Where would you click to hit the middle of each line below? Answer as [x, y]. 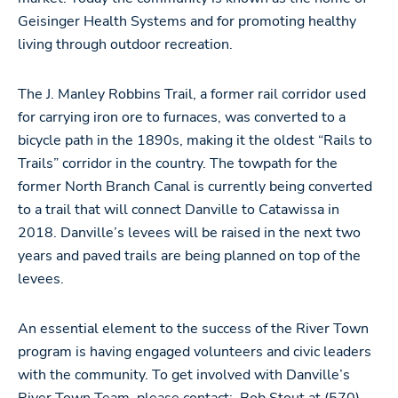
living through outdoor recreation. [125, 44]
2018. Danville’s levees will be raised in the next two [189, 233]
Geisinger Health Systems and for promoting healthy [187, 21]
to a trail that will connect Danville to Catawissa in [179, 210]
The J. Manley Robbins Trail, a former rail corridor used [192, 94]
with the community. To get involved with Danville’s [184, 375]
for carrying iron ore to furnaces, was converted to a [182, 117]
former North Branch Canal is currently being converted [195, 187]
